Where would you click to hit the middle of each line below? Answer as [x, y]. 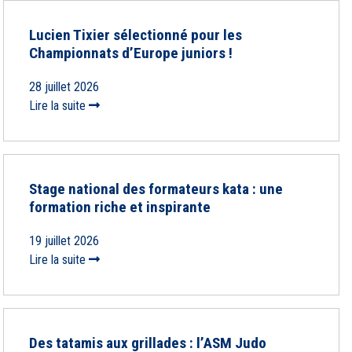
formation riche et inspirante [120, 207]
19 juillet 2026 [64, 241]
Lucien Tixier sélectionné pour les [136, 35]
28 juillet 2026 [64, 87]
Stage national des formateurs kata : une [156, 189]
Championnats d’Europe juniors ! [131, 53]
